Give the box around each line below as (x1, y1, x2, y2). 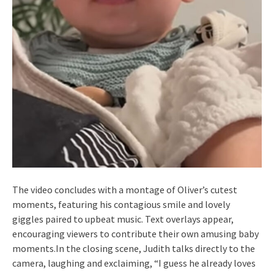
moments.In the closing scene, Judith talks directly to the (12, 242, 255, 255)
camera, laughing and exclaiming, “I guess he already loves (12, 257, 256, 270)
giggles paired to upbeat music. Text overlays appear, (12, 213, 234, 226)
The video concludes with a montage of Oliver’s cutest (12, 183, 237, 196)
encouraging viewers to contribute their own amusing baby (12, 228, 259, 240)
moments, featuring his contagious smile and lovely (12, 198, 230, 211)
